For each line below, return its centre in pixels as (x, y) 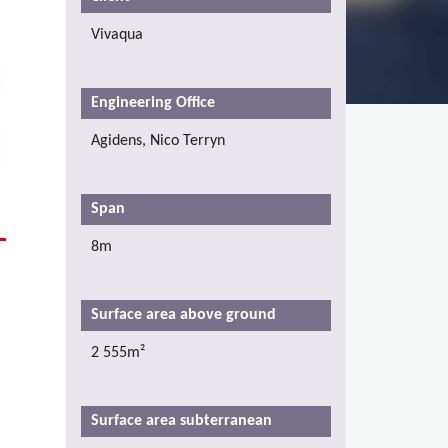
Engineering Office (155, 102)
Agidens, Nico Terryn (158, 140)
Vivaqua (117, 34)
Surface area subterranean (183, 420)
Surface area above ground (185, 314)
